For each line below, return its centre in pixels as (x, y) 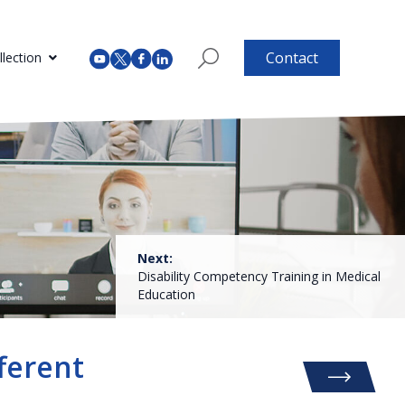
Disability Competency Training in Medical (259, 276)
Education (166, 294)
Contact (292, 58)
